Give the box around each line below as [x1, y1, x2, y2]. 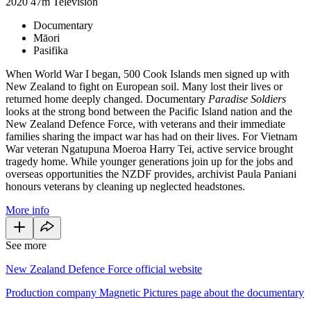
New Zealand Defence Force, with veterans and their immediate [6, 117, 285, 130]
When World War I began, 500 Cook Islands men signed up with [6, 67, 289, 80]
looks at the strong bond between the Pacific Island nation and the [6, 105, 292, 117]
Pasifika [33, 44, 68, 56]
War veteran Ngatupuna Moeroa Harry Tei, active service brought [6, 142, 293, 155]
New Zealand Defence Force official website [6, 262, 202, 275]
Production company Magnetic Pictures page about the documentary [6, 286, 304, 299]
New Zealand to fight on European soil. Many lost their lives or [6, 80, 283, 92]
